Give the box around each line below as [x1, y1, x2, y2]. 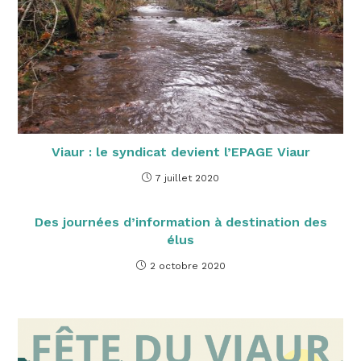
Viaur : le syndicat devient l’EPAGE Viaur [51, 143, 310, 160]
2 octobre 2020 [149, 259, 226, 272]
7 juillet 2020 [156, 172, 219, 184]
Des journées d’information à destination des [34, 214, 327, 230]
